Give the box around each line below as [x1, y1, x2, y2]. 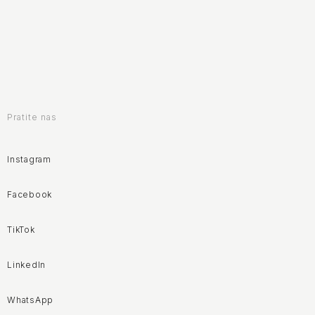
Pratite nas [7, 111, 57, 122]
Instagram [7, 153, 51, 165]
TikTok [7, 224, 35, 235]
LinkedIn [7, 259, 46, 270]
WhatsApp [7, 294, 54, 305]
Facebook [7, 188, 53, 200]
